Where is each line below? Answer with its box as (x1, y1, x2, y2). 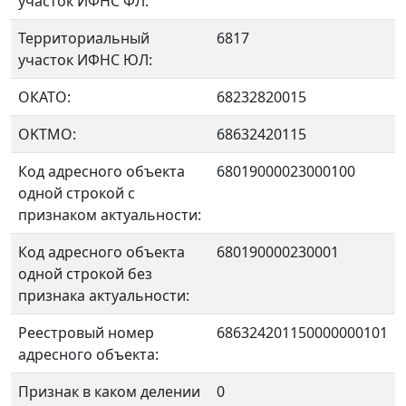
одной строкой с (18, 183, 135, 203)
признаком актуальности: (18, 205, 201, 225)
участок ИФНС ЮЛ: (18, 50, 152, 70)
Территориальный (18, 28, 150, 48)
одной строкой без (18, 264, 152, 284)
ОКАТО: (18, 87, 71, 107)
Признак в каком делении (18, 382, 200, 401)
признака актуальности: (18, 285, 189, 305)
